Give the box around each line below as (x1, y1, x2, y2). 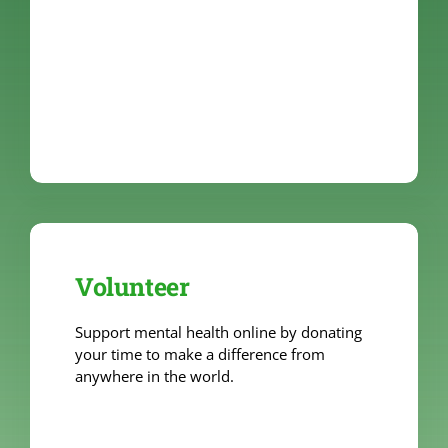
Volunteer (74, 269, 190, 303)
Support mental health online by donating (74, 321, 362, 342)
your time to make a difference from (74, 343, 325, 364)
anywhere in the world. (74, 365, 234, 386)
